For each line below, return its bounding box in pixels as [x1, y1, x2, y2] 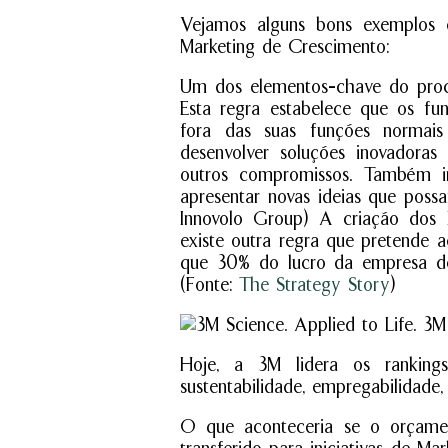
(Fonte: [180, 273, 239, 296]
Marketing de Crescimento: [180, 35, 389, 58]
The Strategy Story [239, 273, 390, 296]
